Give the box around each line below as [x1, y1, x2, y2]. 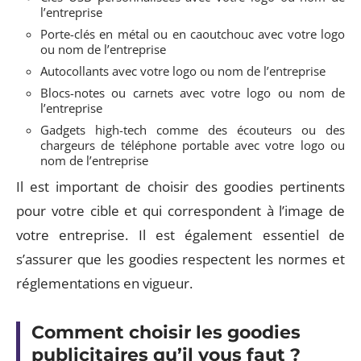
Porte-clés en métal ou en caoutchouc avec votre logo [40, 26, 345, 42]
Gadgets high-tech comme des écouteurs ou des [40, 122, 345, 138]
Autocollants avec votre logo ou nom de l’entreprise [40, 63, 326, 79]
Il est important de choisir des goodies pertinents [16, 177, 345, 196]
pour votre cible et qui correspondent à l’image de [16, 201, 345, 220]
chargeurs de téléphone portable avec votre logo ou [40, 137, 345, 153]
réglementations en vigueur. [16, 274, 193, 293]
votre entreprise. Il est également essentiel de [16, 226, 345, 244]
